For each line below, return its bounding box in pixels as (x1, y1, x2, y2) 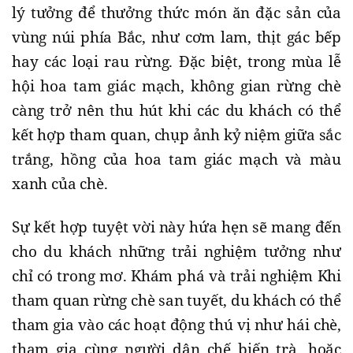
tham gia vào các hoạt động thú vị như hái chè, (12, 314, 341, 336)
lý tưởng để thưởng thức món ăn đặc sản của (12, 2, 341, 24)
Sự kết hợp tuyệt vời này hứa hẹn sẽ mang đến (12, 217, 341, 238)
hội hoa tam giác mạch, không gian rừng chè (12, 76, 341, 97)
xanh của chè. (12, 173, 112, 195)
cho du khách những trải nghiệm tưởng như (12, 241, 341, 262)
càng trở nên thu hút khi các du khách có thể (12, 100, 341, 121)
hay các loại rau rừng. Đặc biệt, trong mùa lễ (12, 51, 341, 72)
